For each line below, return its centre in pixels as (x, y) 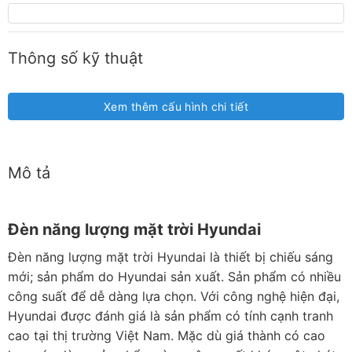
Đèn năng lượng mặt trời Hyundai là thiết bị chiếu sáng (170, 257)
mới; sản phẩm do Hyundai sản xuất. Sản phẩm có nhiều (174, 276)
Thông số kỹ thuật (75, 59)
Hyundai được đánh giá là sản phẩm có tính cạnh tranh (170, 315)
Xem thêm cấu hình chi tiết (176, 106)
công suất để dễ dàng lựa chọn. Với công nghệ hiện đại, (174, 296)
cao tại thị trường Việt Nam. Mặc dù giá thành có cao (167, 335)
